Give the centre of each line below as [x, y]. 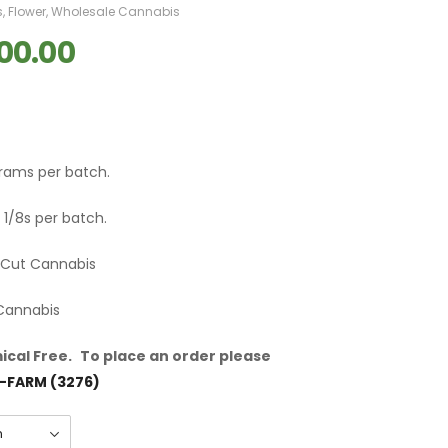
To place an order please [175, 356]
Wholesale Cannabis [115, 12]
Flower [27, 12]
